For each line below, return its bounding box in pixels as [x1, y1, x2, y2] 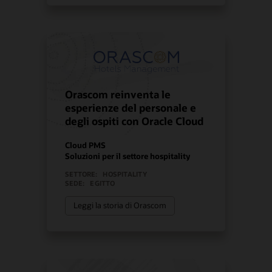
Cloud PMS [65, 140, 106, 151]
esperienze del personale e [65, 101, 197, 114]
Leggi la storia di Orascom [73, 200, 167, 211]
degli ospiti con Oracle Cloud [65, 114, 204, 127]
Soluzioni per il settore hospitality [65, 151, 191, 161]
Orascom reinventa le [65, 87, 171, 101]
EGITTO [90, 178, 115, 188]
